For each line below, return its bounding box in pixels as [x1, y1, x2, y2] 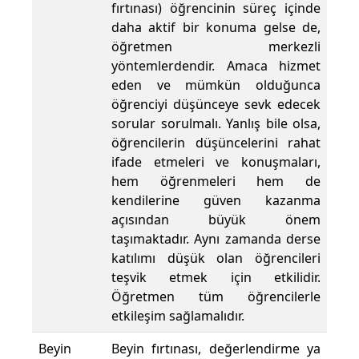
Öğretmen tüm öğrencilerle [111, 288, 321, 306]
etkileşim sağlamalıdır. [111, 307, 244, 325]
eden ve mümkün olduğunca [111, 76, 321, 95]
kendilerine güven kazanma [111, 192, 321, 210]
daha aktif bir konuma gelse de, [111, 18, 321, 37]
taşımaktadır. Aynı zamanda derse [111, 230, 321, 248]
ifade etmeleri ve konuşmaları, [111, 153, 321, 171]
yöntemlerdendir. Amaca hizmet [111, 57, 321, 75]
